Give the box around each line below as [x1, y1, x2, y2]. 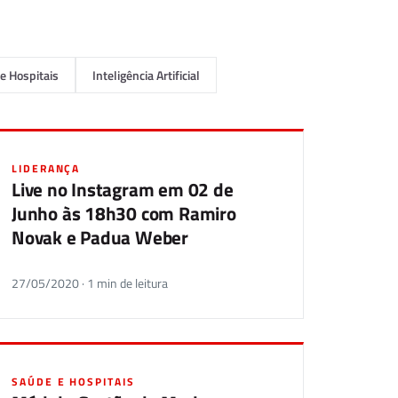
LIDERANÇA [12, 160, 81, 177]
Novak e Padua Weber [12, 223, 189, 251]
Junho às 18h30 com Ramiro [12, 199, 236, 227]
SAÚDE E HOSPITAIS [12, 373, 135, 390]
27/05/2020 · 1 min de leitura [12, 275, 168, 292]
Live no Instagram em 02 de [12, 175, 234, 203]
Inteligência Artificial [92, 66, 200, 84]
